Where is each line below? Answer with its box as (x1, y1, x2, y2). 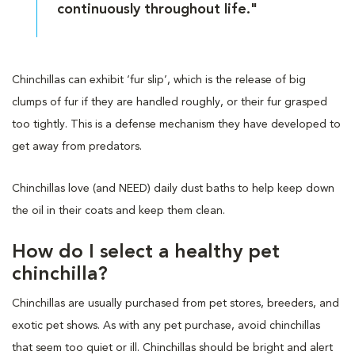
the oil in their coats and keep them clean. (12, 204, 225, 216)
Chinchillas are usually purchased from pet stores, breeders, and (12, 297, 339, 309)
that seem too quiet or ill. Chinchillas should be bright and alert (12, 342, 333, 353)
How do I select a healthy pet (12, 242, 280, 262)
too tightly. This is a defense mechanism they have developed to (12, 118, 341, 130)
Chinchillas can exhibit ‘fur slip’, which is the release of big (12, 74, 306, 86)
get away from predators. (12, 140, 142, 152)
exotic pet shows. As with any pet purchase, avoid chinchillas (12, 319, 320, 331)
